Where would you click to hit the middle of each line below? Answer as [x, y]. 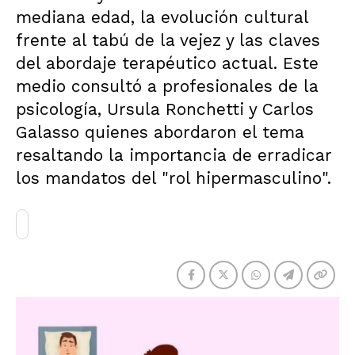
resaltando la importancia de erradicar [174, 155]
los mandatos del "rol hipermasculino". [174, 178]
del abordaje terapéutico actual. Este [167, 63]
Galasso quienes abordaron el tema [160, 132]
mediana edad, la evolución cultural [162, 17]
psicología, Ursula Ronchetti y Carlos [165, 109]
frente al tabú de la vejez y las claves [168, 40]
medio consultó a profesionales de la [167, 86]
